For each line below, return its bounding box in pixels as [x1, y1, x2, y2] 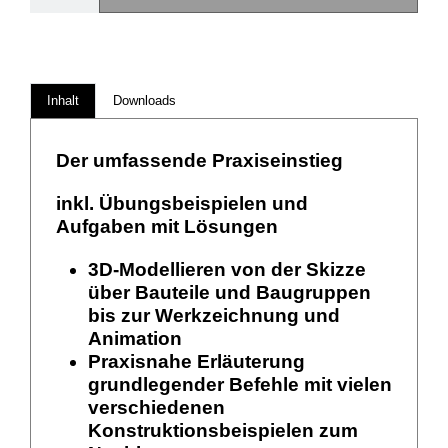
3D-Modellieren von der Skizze [88, 259, 366, 281]
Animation [88, 328, 182, 350]
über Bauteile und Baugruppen [88, 282, 371, 304]
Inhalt [47, 94, 79, 109]
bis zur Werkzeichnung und [88, 305, 340, 327]
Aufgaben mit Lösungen [56, 216, 278, 238]
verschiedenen [88, 397, 225, 419]
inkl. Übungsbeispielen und [56, 193, 308, 215]
